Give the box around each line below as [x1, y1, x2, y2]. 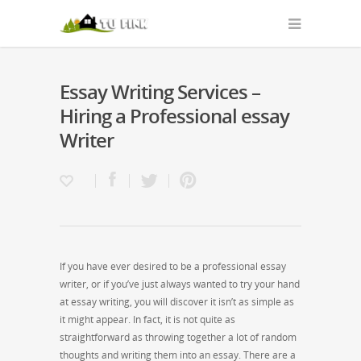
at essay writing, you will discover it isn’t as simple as [60, 295, 294, 309]
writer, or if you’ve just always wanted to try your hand [60, 277, 300, 291]
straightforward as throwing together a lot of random [60, 330, 297, 344]
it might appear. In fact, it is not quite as [60, 313, 235, 326]
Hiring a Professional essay [60, 102, 289, 129]
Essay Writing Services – [60, 78, 260, 105]
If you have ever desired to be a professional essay [60, 259, 286, 273]
